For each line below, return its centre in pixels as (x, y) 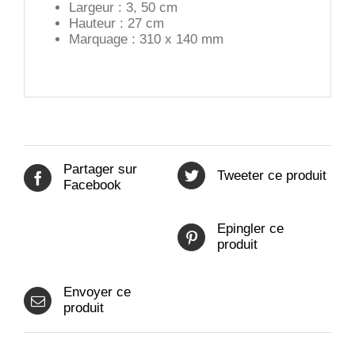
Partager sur (100, 170)
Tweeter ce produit (272, 175)
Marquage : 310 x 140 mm (146, 39)
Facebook (92, 185)
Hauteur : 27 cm (116, 23)
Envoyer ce (97, 292)
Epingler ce (250, 229)
